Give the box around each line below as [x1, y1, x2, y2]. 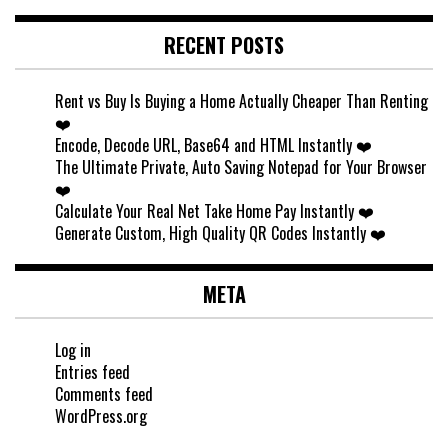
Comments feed [55, 382, 153, 407]
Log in [55, 338, 91, 363]
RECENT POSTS [164, 30, 284, 61]
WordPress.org [55, 404, 147, 429]
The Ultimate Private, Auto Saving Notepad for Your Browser [55, 155, 427, 180]
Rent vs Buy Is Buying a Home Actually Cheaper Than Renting [55, 89, 428, 114]
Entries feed [55, 360, 130, 385]
